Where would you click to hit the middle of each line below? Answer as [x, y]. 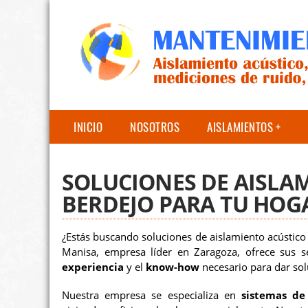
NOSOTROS [155, 127]
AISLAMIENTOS [240, 127]
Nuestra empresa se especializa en [152, 295]
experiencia [93, 267]
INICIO [88, 127]
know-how [173, 267]
